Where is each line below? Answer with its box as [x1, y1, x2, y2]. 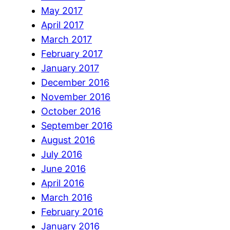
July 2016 [41, 148, 82, 160]
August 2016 [41, 134, 95, 145]
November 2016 [41, 91, 110, 102]
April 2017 [41, 19, 84, 30]
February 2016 [41, 206, 103, 217]
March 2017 [41, 33, 92, 45]
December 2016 [41, 76, 109, 88]
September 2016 [41, 120, 112, 131]
